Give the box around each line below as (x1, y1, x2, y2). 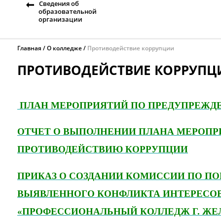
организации (38, 15, 82, 24)
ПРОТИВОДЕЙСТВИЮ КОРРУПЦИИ (17, 144, 188, 155)
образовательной (38, 7, 97, 16)
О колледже (47, 44, 82, 52)
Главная (17, 44, 41, 52)
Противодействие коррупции (87, 44, 174, 52)
